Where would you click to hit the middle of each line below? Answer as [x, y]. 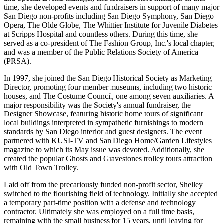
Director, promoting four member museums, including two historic [108, 87]
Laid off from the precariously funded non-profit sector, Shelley [103, 184]
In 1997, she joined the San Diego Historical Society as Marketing [108, 78]
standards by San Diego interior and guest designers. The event [103, 131]
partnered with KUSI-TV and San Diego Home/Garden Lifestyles [108, 140]
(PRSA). [18, 61]
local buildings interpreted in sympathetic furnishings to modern [104, 122]
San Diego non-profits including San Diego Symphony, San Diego [109, 16]
